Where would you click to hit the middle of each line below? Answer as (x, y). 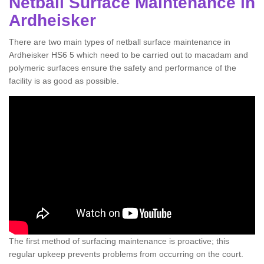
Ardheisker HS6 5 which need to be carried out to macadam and (128, 55)
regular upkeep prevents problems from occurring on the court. (126, 254)
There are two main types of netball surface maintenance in (120, 42)
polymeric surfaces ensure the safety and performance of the (123, 68)
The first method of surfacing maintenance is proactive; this (119, 241)
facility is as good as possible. (64, 81)
